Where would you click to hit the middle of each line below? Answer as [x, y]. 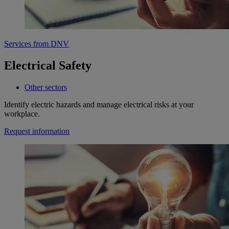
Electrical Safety [48, 66]
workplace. [22, 114]
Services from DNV [37, 44]
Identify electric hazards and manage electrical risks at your [99, 105]
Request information [37, 131]
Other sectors [46, 87]
